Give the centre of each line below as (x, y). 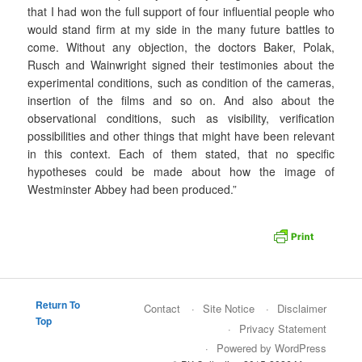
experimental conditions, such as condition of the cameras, (181, 83)
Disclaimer (301, 308)
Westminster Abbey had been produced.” (133, 189)
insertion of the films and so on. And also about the (181, 101)
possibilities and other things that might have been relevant (181, 136)
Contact (162, 308)
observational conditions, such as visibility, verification (181, 118)
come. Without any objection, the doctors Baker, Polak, (181, 47)
